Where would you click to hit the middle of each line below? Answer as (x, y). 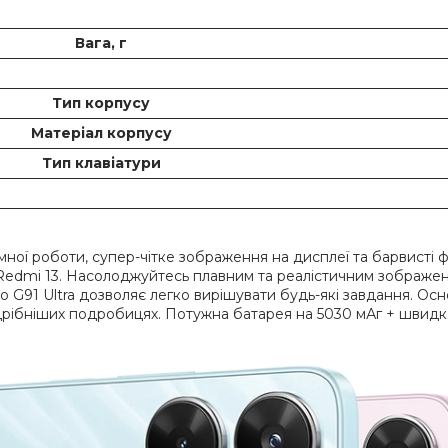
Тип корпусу (101, 103)
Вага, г (101, 43)
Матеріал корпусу (101, 133)
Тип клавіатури (101, 163)
